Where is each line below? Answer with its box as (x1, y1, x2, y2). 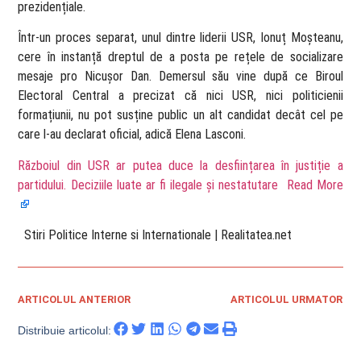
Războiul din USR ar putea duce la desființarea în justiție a (18, 157, 343, 173)
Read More (286, 176, 343, 193)
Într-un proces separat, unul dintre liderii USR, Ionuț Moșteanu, (18, 30, 343, 46)
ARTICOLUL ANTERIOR (18, 293, 131, 305)
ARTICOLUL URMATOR (230, 293, 342, 305)
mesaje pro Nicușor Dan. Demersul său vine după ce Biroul (18, 68, 343, 85)
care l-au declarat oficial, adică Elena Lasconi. (18, 127, 247, 143)
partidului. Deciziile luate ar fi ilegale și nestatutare (18, 176, 279, 193)
